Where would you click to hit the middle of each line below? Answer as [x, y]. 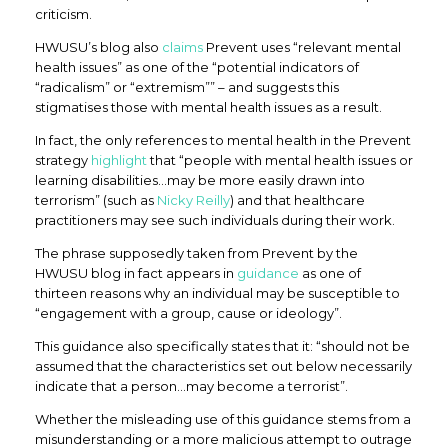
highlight [119, 160]
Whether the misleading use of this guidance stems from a [223, 419]
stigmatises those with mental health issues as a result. [208, 107]
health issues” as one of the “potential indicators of [197, 67]
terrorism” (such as [96, 200]
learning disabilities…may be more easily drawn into [200, 180]
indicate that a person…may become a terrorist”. [191, 386]
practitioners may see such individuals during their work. [215, 220]
